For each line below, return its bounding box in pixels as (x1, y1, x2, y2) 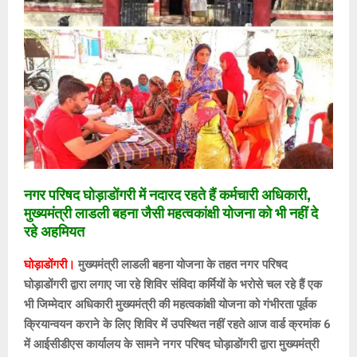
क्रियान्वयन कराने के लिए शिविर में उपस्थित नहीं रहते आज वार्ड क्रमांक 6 (24, 317, 331, 332)
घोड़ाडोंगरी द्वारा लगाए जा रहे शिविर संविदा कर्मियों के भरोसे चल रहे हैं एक (24, 277, 322, 292)
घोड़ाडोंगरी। (24, 257, 75, 273)
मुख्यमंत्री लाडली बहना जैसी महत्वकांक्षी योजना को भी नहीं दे (24, 205, 318, 223)
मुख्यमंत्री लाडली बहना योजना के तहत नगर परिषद (78, 257, 288, 273)
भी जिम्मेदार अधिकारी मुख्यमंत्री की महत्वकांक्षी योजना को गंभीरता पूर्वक (24, 297, 316, 312)
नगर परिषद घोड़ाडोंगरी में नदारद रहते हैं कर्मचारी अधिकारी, (24, 186, 311, 205)
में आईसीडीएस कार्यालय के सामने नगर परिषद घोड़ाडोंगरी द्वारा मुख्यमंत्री (24, 337, 319, 352)
